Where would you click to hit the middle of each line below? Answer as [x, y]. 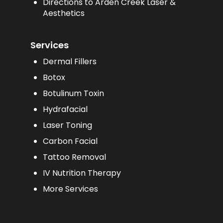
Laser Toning [67, 125]
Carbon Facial [70, 141]
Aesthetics [63, 13]
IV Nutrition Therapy [82, 173]
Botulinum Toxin [73, 93]
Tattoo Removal [74, 157]
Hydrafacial [65, 109]
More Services [70, 189]
